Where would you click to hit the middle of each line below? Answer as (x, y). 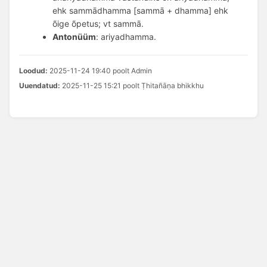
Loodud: (33, 70)
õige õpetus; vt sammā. (98, 23)
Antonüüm (74, 36)
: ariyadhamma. (126, 36)
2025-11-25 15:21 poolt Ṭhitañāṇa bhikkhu (132, 85)
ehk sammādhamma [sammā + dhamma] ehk (140, 10)
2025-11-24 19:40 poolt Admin (100, 70)
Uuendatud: (40, 85)
